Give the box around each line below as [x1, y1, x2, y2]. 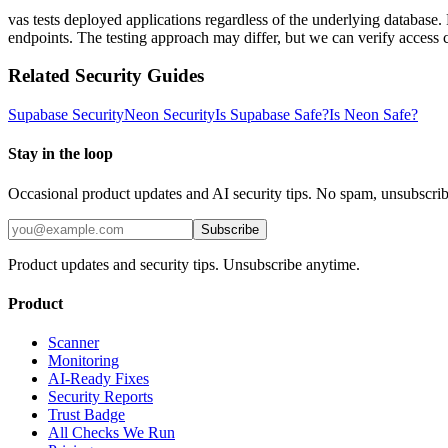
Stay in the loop [8, 145, 113, 163]
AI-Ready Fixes [48, 370, 149, 388]
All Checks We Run [48, 424, 175, 442]
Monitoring [48, 352, 119, 370]
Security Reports [48, 388, 153, 406]
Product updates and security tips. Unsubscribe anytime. [8, 255, 360, 273]
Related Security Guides [8, 65, 204, 87]
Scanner [48, 334, 99, 352]
